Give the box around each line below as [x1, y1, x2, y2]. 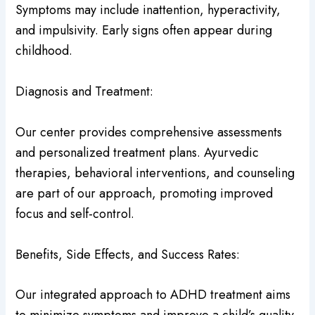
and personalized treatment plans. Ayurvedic [15, 143, 259, 162]
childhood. [15, 41, 73, 60]
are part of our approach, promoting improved [15, 184, 274, 202]
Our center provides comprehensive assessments [15, 122, 283, 141]
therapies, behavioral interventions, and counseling [15, 163, 295, 182]
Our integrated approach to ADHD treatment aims [15, 285, 291, 304]
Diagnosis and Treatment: [15, 82, 154, 101]
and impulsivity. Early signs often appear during [15, 21, 273, 40]
